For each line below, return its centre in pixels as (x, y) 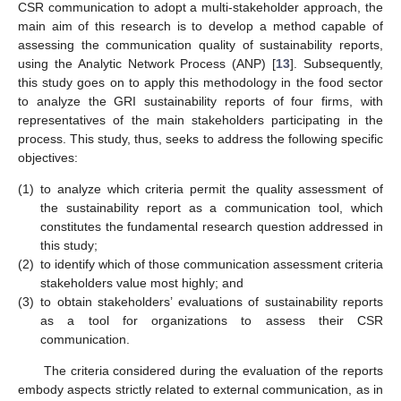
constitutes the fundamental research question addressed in (212, 227)
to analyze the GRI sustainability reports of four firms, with (200, 101)
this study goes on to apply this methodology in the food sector (200, 82)
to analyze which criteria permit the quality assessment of (212, 189)
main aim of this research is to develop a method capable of (200, 26)
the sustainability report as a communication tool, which (212, 208)
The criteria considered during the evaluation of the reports (213, 371)
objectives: (48, 157)
